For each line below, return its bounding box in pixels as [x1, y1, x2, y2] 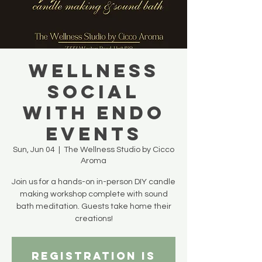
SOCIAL [47, 80, 140, 104]
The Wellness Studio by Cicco [64, 146, 174, 154]
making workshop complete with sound [19, 190, 168, 199]
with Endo [22, 101, 165, 125]
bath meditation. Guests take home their [16, 202, 171, 211]
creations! [74, 215, 113, 223]
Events [45, 122, 142, 146]
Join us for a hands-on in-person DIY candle [12, 178, 175, 187]
